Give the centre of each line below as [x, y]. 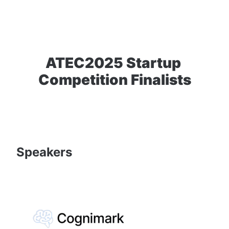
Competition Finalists [114, 80]
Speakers [44, 152]
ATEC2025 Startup [114, 63]
